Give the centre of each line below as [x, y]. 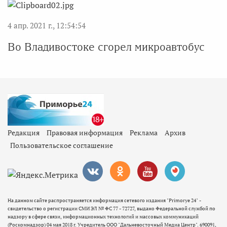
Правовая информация [85, 133]
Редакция [24, 133]
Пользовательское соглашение [62, 145]
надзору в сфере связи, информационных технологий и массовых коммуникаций [103, 217]
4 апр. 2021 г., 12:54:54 [47, 26]
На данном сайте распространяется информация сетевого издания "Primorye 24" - [104, 201]
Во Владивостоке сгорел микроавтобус [106, 47]
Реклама [144, 133]
